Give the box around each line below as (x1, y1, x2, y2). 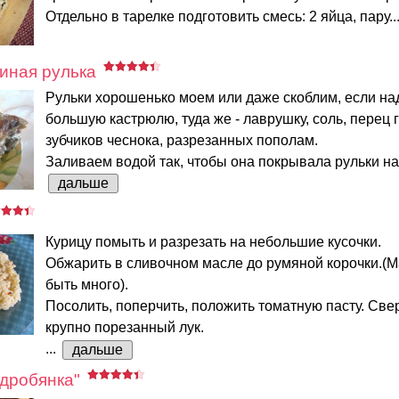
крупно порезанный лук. (45, 320, 204, 335)
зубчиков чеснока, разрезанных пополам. (45, 132, 318, 148)
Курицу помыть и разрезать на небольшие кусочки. (45, 234, 381, 249)
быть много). (45, 277, 128, 292)
